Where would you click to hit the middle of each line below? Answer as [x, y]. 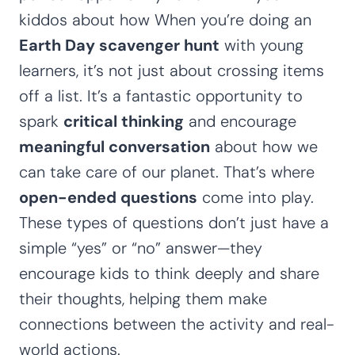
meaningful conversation [115, 146]
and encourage [240, 121]
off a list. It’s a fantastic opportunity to [161, 95]
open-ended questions [108, 197]
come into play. [256, 197]
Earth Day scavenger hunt [119, 45]
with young [261, 45]
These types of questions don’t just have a [174, 222]
